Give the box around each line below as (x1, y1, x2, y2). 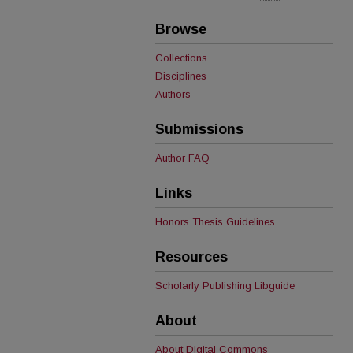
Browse (155, 21, 206, 37)
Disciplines (155, 70, 206, 82)
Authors (155, 88, 191, 100)
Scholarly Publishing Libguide (155, 280, 295, 292)
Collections (155, 52, 207, 64)
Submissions (155, 121, 243, 137)
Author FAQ (155, 152, 210, 164)
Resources (155, 249, 228, 265)
